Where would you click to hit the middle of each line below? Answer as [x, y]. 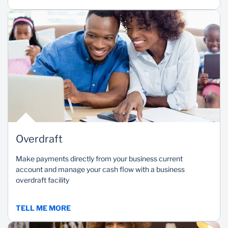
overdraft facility [42, 180]
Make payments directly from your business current [99, 159]
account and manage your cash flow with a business [100, 169]
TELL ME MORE [43, 208]
